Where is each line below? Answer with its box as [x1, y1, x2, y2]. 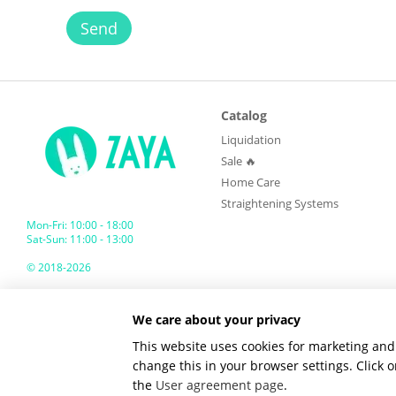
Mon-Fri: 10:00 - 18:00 [27, 217, 133, 232]
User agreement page [156, 377, 284, 393]
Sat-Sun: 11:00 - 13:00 [27, 232, 133, 247]
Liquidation [221, 132, 281, 148]
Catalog [221, 107, 267, 124]
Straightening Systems [221, 195, 339, 211]
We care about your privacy [133, 310, 301, 328]
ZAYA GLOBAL [27, 290, 86, 302]
